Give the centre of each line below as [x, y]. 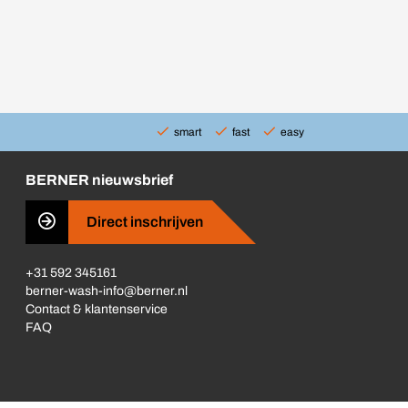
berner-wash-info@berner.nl [107, 291]
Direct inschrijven [145, 222]
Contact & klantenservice [97, 310]
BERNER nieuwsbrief [100, 180]
